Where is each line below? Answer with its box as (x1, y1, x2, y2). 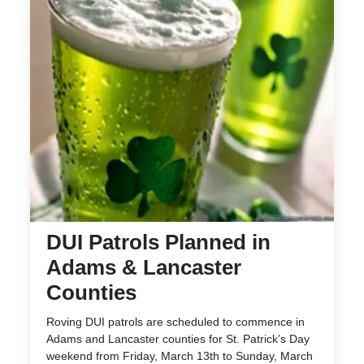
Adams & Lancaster (46, 254, 241, 279)
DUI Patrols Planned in (46, 229, 271, 254)
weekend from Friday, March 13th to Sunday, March (46, 349, 313, 362)
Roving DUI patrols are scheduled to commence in (46, 314, 305, 328)
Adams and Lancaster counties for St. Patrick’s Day (46, 331, 310, 345)
